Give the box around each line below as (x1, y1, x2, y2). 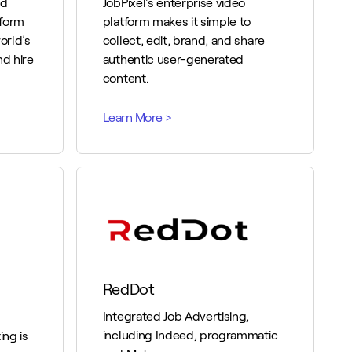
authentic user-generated (102, 53, 244, 66)
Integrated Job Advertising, (102, 310, 250, 323)
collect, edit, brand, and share (102, 34, 265, 47)
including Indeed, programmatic (102, 328, 278, 342)
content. (102, 71, 149, 85)
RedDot (102, 280, 155, 298)
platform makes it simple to (102, 15, 251, 28)
